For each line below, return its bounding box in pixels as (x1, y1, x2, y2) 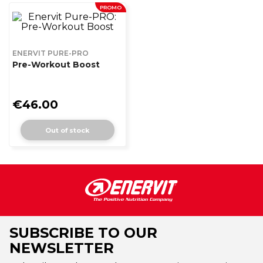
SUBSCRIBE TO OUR (9, 224, 157, 242)
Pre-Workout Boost (12, 59, 100, 70)
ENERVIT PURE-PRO (12, 49, 89, 58)
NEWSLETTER (9, 240, 114, 257)
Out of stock (45, 126, 90, 134)
